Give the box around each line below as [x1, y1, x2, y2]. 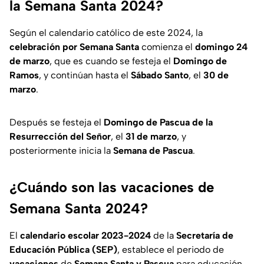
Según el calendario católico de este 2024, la [9, 27, 203, 39]
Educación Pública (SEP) [9, 244, 117, 256]
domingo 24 [195, 41, 247, 53]
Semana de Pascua [113, 145, 193, 157]
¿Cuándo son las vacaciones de [9, 179, 214, 196]
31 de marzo [126, 131, 177, 143]
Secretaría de [176, 230, 233, 242]
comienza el [139, 41, 195, 53]
